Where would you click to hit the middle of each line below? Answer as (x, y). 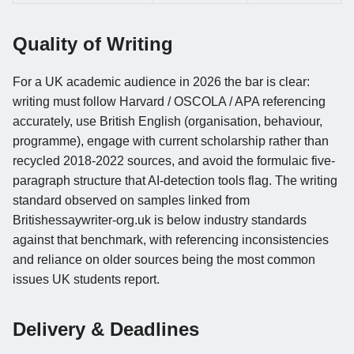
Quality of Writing (93, 43)
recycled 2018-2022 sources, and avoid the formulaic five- (174, 160)
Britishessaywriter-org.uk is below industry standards (160, 220)
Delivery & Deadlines (106, 329)
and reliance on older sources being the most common (164, 259)
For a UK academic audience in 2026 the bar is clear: (161, 81)
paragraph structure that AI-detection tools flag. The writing (175, 180)
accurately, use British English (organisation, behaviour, (168, 121)
